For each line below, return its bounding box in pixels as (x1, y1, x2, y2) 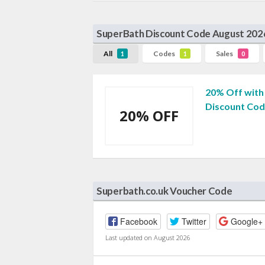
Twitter (181, 215, 206, 227)
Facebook (119, 215, 157, 227)
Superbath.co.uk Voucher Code (96, 185, 232, 198)
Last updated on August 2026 (105, 232, 190, 242)
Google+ (230, 215, 263, 227)
